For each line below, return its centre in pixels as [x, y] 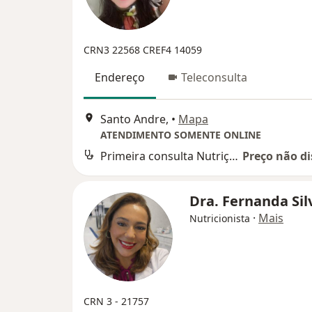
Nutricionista [220, 218]
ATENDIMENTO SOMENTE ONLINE [181, 134]
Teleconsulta [214, 78]
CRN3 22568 [113, 50]
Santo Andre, [134, 119]
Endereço [120, 78]
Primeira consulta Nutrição [234, 156]
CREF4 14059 [172, 50]
